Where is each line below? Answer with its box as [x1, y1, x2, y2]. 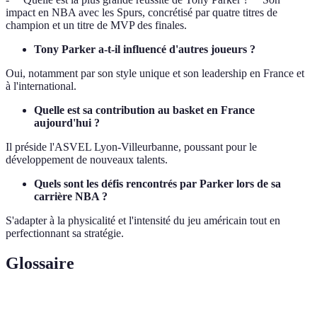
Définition [90, 301, 133, 313]
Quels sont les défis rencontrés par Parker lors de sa [34, 178, 281, 190]
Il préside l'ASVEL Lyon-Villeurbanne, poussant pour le [6, 141, 257, 154]
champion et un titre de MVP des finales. [6, 19, 187, 32]
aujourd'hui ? [34, 117, 100, 129]
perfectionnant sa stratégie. [6, 227, 124, 240]
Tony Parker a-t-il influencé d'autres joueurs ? [34, 43, 255, 56]
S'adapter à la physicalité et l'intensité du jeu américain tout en [6, 214, 280, 227]
